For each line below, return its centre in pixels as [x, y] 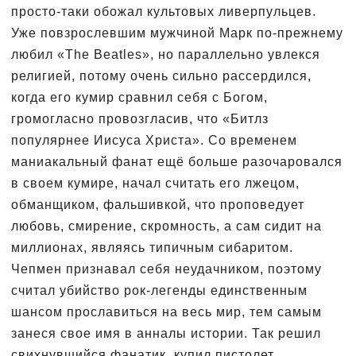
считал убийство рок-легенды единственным [159, 290]
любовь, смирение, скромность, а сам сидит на [166, 226]
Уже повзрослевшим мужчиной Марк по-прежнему [177, 33]
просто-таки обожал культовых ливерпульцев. [164, 11]
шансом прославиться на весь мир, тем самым [166, 311]
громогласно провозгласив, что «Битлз [140, 118]
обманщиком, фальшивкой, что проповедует [158, 204]
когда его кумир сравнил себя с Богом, [139, 97]
